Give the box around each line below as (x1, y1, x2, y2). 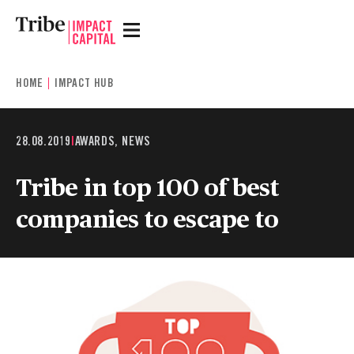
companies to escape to (16, 201, 279, 235)
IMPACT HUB (55, 76, 115, 90)
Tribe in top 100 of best (16, 169, 280, 203)
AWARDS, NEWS (74, 134, 151, 149)
